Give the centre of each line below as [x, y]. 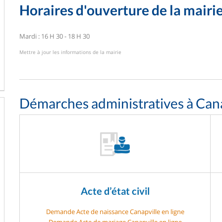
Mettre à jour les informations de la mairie [70, 52]
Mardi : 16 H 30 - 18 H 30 [55, 36]
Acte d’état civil [115, 191]
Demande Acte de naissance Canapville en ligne [115, 211]
